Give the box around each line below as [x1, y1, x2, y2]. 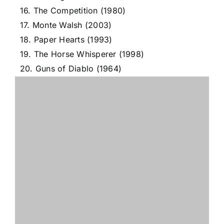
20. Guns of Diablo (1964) [20, 63, 121, 73]
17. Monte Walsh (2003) [20, 20, 112, 30]
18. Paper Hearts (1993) [20, 34, 112, 44]
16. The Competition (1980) [20, 5, 126, 15]
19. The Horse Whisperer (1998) [20, 49, 144, 59]
